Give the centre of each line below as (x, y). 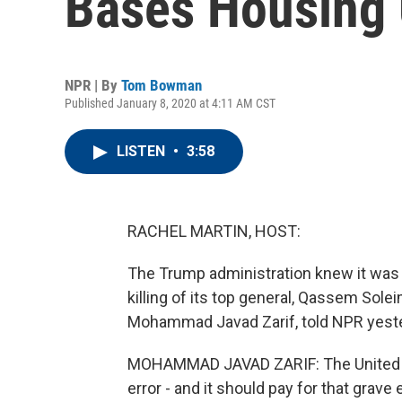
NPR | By (93, 85)
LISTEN (143, 151)
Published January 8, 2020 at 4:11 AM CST (170, 103)
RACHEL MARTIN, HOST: (214, 231)
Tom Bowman (162, 85)
